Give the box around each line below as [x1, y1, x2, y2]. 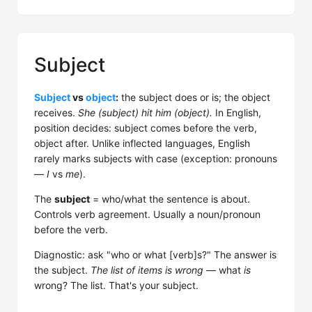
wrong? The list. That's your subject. [34, 279, 198, 291]
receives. [34, 107, 78, 118]
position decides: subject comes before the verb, [34, 122, 257, 134]
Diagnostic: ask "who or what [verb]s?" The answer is [34, 249, 276, 260]
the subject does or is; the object [118, 91, 270, 103]
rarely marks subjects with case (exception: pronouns [34, 153, 277, 164]
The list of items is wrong [91, 264, 203, 276]
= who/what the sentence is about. [90, 193, 250, 205]
